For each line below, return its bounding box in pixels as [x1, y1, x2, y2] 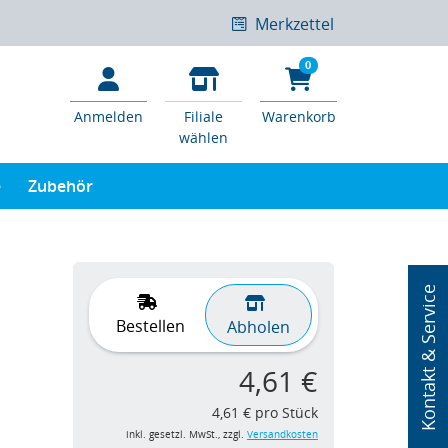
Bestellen [115, 314, 185, 337]
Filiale [184, 106, 223, 126]
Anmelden [74, 106, 143, 126]
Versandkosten [247, 427, 318, 441]
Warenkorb [261, 106, 336, 126]
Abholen [227, 315, 291, 338]
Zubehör [28, 174, 94, 197]
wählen [179, 127, 228, 147]
